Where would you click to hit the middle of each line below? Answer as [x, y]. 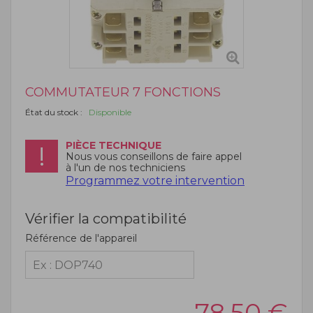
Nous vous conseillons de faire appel [154, 157]
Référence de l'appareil [81, 239]
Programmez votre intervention [155, 181]
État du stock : [55, 112]
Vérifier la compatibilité [106, 219]
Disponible [108, 112]
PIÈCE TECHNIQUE [114, 146]
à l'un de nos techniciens [125, 168]
